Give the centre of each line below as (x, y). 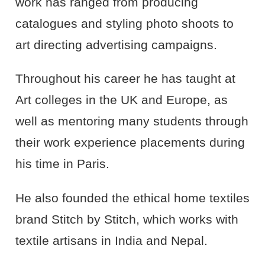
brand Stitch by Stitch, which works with (127, 219)
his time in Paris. (62, 164)
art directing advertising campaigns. (116, 45)
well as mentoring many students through (132, 122)
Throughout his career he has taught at (125, 79)
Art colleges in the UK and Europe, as (121, 100)
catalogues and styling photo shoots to (124, 23)
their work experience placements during (130, 143)
